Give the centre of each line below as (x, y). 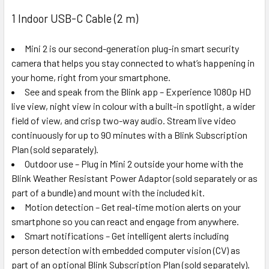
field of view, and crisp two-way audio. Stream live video (124, 120)
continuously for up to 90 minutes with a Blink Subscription (129, 134)
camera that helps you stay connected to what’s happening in (133, 62)
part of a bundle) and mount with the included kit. (108, 192)
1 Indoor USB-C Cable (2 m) (75, 18)
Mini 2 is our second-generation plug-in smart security (132, 48)
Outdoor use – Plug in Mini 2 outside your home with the (134, 163)
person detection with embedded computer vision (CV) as (126, 250)
